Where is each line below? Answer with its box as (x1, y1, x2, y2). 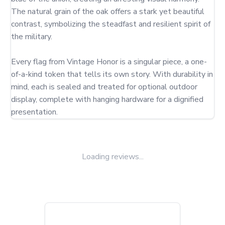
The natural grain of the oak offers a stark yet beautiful (11, 6, 204, 17)
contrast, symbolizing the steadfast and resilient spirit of (11, 19, 210, 30)
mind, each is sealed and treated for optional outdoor (11, 81, 197, 92)
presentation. (11, 106, 58, 118)
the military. (11, 31, 52, 42)
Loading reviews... (81, 151, 144, 162)
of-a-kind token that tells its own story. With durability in (11, 69, 213, 80)
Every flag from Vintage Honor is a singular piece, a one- (11, 56, 207, 67)
